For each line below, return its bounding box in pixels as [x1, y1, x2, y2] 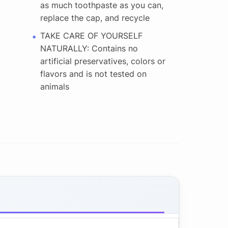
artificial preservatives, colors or [40, 55, 166, 66]
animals [40, 81, 70, 92]
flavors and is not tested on [40, 68, 147, 79]
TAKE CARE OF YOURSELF [40, 30, 143, 41]
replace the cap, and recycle [40, 12, 150, 23]
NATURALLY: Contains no [40, 43, 138, 53]
